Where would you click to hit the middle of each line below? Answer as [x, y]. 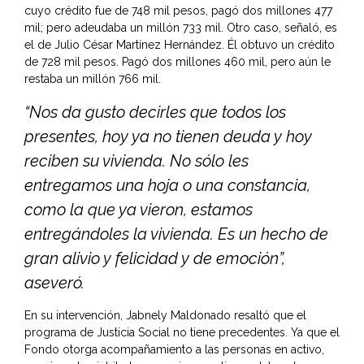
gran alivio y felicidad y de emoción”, [155, 259]
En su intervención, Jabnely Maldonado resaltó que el [165, 316]
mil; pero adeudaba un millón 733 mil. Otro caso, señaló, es [181, 28]
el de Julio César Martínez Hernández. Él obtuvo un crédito [180, 45]
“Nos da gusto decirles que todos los [155, 113]
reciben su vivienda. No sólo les [136, 161]
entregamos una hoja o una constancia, [167, 186]
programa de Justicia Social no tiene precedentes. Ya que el [182, 333]
